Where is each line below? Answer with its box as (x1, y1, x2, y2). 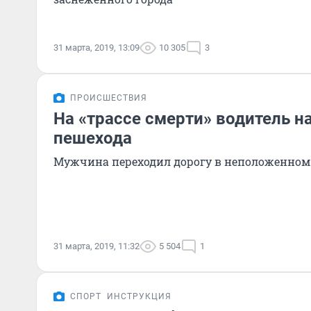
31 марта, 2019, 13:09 (53, 42, 140, 53)
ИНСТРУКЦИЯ (107, 292, 171, 301)
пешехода (53, 128, 132, 148)
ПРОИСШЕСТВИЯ (70, 93, 147, 103)
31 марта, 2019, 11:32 (53, 241, 140, 251)
